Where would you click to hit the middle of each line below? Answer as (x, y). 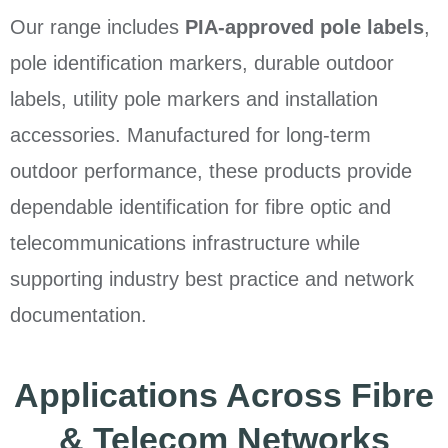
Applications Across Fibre (224, 395)
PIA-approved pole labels (304, 27)
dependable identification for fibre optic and (200, 207)
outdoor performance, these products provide (211, 171)
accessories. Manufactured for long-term (190, 135)
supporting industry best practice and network (212, 279)
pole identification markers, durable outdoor (202, 63)
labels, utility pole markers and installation (194, 99)
